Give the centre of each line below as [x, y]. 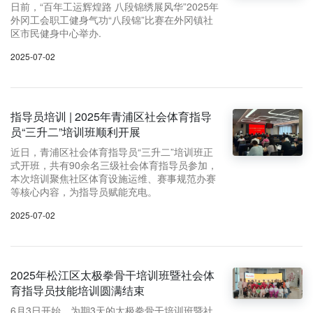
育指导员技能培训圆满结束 [78, 290]
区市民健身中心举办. [56, 32]
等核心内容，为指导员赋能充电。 [84, 191]
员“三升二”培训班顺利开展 [75, 131]
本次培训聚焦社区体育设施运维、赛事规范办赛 [113, 178]
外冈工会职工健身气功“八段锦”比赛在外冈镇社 [112, 19]
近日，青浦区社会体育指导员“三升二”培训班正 [112, 151]
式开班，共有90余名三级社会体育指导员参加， [114, 165]
